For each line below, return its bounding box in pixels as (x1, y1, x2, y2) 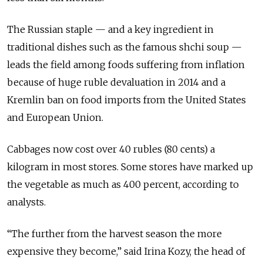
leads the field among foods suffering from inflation (7, 59, 245, 71)
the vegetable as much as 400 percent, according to (7, 178, 239, 191)
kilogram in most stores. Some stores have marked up (7, 161, 253, 173)
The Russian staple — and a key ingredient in (7, 23, 214, 36)
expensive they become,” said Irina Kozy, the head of (7, 245, 245, 258)
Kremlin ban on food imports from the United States (7, 94, 246, 106)
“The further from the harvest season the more (7, 228, 222, 240)
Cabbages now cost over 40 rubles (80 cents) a (7, 143, 215, 156)
